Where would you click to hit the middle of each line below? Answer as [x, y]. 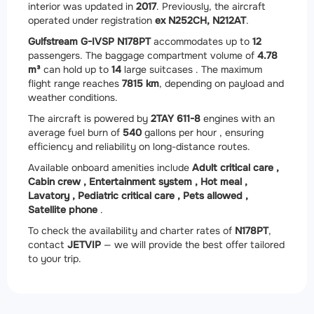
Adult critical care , [235, 168]
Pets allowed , [216, 196]
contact [48, 245]
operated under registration [91, 21]
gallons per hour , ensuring [203, 133]
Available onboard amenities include [110, 168]
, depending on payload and [221, 84]
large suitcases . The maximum [192, 70]
